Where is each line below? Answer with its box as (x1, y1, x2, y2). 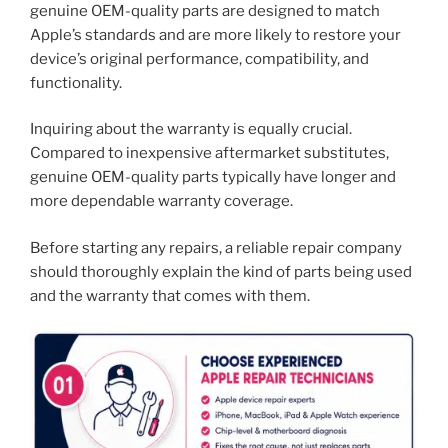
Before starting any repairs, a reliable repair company (30, 238, 402, 257)
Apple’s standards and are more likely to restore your (30, 25, 401, 44)
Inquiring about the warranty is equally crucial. (30, 120, 352, 139)
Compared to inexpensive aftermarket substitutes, (30, 144, 389, 163)
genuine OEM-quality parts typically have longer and (30, 168, 396, 187)
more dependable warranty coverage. (30, 192, 293, 211)
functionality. (30, 73, 122, 92)
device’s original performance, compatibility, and (30, 49, 369, 68)
